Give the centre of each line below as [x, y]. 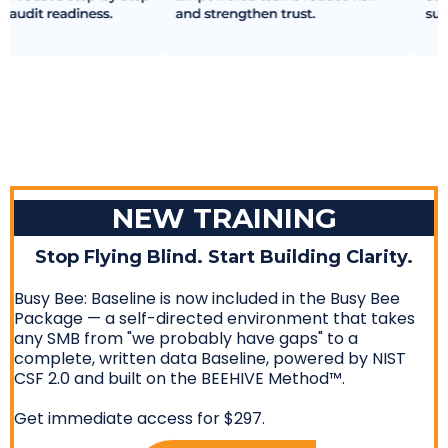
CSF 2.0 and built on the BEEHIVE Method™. [179, 379]
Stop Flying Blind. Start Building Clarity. [224, 257]
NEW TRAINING [224, 218]
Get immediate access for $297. [139, 419]
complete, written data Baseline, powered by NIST [210, 359]
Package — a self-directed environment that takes [214, 319]
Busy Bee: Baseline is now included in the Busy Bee [207, 299]
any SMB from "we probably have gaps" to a [186, 339]
